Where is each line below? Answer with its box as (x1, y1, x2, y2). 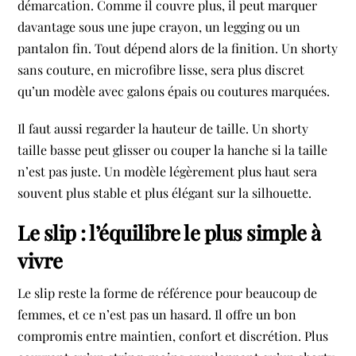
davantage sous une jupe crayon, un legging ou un (17, 18, 301, 36)
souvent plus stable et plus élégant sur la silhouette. (17, 184, 312, 201)
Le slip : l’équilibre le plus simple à (17, 218, 321, 246)
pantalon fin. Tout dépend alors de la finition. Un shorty (17, 40, 339, 57)
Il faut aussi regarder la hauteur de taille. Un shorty (17, 119, 309, 137)
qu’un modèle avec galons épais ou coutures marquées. (17, 83, 331, 100)
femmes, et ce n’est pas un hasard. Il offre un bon (17, 305, 297, 323)
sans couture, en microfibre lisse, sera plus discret (17, 61, 305, 79)
